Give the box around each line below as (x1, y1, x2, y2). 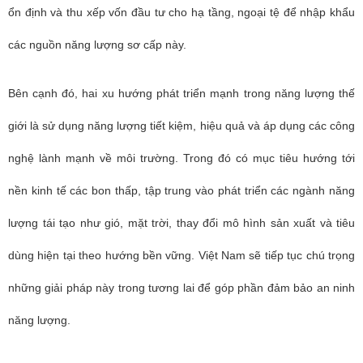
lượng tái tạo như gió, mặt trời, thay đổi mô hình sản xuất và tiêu (8, 216, 355, 229)
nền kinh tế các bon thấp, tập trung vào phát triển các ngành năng (8, 184, 355, 197)
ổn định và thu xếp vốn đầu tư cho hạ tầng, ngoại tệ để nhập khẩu (8, 6, 355, 19)
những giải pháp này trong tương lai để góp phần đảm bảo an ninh (8, 281, 355, 294)
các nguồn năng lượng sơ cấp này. (8, 38, 186, 51)
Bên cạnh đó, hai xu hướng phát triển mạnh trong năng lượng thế (8, 87, 355, 100)
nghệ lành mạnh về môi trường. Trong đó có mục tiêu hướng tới (8, 152, 355, 164)
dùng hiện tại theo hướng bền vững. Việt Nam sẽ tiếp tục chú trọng (8, 249, 355, 262)
